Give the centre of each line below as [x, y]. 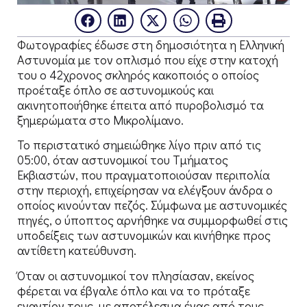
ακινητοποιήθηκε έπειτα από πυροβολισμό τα [140, 105]
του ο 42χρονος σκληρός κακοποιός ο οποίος [138, 75]
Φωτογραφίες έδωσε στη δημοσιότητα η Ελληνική [151, 45]
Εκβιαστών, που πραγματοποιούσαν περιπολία [144, 175]
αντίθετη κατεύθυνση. [77, 250]
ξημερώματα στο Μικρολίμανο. [100, 120]
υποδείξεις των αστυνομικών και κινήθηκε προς [144, 235]
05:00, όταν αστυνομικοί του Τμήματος [123, 160]
